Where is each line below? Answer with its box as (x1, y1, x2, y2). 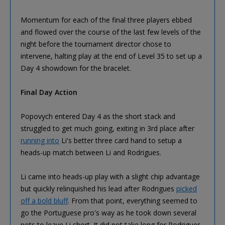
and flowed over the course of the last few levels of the (21, 27, 201, 37)
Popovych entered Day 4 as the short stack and (21, 111, 175, 121)
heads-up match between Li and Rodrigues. (21, 147, 161, 157)
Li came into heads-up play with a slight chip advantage (21, 171, 200, 181)
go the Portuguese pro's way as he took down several (21, 207, 196, 217)
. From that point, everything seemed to (68, 195, 197, 205)
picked (176, 183, 197, 193)
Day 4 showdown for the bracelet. (21, 63, 131, 73)
